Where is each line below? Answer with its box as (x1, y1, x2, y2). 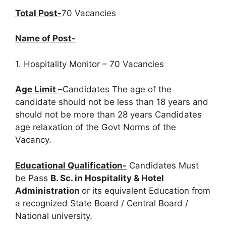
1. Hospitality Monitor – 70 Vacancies (15, 59, 166, 69)
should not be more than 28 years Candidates (15, 109, 202, 120)
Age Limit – (15, 84, 63, 94)
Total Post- (15, 8, 62, 18)
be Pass (15, 173, 50, 183)
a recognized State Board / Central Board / (15, 198, 188, 208)
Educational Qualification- (15, 160, 127, 171)
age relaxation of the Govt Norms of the (15, 122, 176, 132)
